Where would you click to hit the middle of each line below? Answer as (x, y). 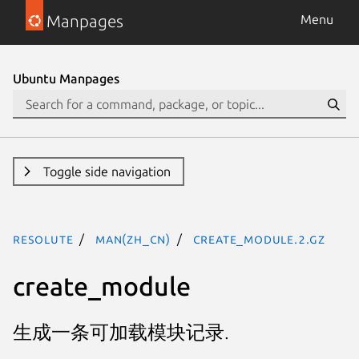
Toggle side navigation (107, 171)
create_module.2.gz (259, 239)
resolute (43, 239)
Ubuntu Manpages (66, 79)
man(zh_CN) (133, 239)
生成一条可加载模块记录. (121, 333)
